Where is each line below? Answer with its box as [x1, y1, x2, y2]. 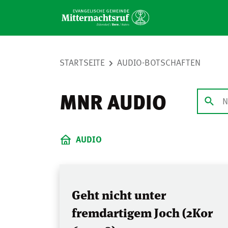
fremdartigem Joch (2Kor [72, 203, 213, 221]
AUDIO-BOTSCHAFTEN [117, 56, 201, 68]
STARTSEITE [60, 56, 105, 68]
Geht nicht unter [72, 185, 166, 204]
